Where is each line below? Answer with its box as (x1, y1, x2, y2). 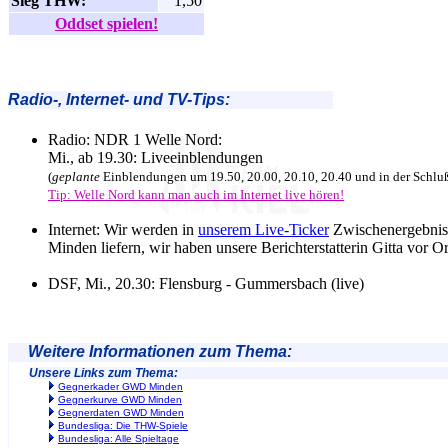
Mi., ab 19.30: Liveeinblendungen (48, 148, 263, 166)
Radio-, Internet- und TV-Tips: (8, 91, 230, 109)
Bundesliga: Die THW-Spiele (58, 419, 188, 431)
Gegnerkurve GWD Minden (58, 393, 182, 405)
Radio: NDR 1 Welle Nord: (48, 130, 222, 148)
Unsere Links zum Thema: (29, 366, 178, 379)
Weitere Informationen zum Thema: (28, 342, 292, 360)
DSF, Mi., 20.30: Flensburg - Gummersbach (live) (48, 274, 364, 292)
